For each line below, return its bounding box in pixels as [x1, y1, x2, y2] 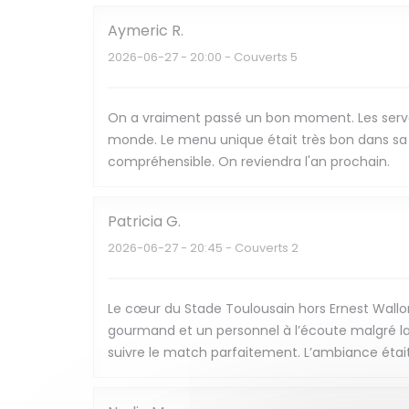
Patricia [108, 211, 163, 232]
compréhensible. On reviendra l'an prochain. [108, 152, 390, 171]
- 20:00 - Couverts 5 [178, 48, 298, 66]
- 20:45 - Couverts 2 [178, 239, 299, 257]
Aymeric [108, 20, 168, 41]
